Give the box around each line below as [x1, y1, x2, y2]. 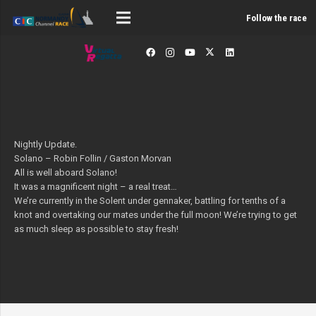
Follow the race [246, 12, 308, 23]
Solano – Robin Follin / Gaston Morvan [13, 153, 171, 164]
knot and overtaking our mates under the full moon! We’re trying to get [13, 209, 297, 221]
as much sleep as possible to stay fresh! [13, 224, 178, 235]
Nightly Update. [13, 139, 77, 150]
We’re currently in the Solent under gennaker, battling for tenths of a [13, 195, 286, 207]
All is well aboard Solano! [13, 167, 117, 178]
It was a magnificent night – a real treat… [13, 181, 177, 193]
